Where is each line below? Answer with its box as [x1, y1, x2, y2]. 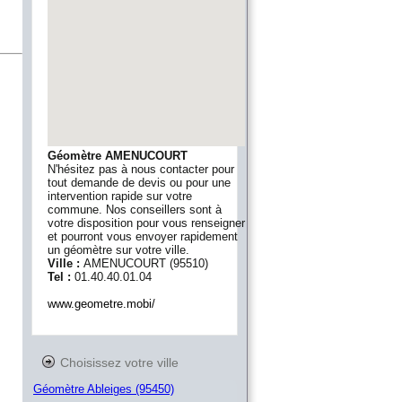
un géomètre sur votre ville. [48, 243, 189, 257]
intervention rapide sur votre [48, 189, 192, 203]
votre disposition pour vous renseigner [48, 216, 245, 230]
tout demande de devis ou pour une [48, 176, 231, 189]
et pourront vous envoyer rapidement [48, 230, 238, 243]
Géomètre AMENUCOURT [48, 149, 188, 162]
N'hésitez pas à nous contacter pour [48, 162, 234, 176]
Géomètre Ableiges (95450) [33, 382, 174, 397]
